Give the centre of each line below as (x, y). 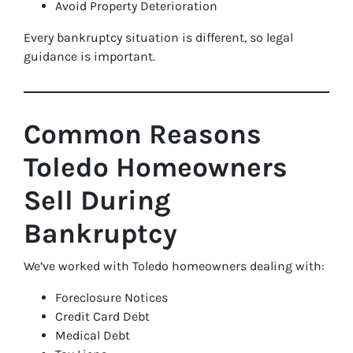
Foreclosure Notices (111, 297)
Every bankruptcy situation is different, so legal (158, 37)
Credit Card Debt (102, 316)
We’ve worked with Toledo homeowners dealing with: (174, 266)
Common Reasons (143, 134)
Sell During (97, 201)
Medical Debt (93, 335)
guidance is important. (89, 56)
